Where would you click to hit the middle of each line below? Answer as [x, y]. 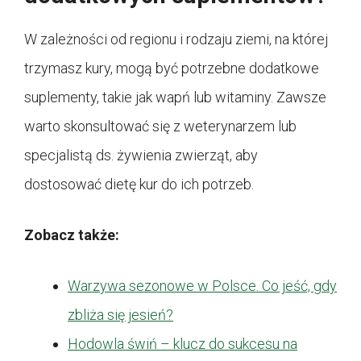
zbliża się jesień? [120, 315]
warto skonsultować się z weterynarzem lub [160, 127]
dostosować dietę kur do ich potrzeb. [139, 185]
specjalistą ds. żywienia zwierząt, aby [141, 156]
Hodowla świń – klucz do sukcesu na [183, 344]
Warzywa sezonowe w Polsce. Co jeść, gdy [202, 286]
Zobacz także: [72, 235]
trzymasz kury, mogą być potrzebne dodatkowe [172, 68]
